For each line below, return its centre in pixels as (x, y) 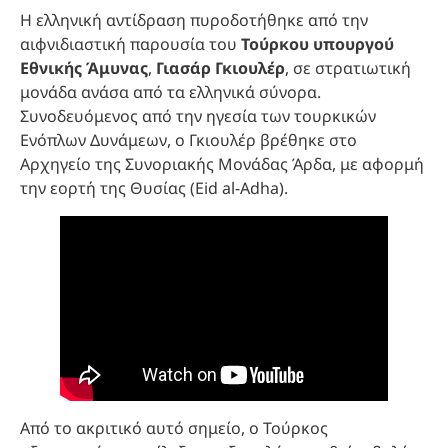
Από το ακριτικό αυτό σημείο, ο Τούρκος (174, 428)
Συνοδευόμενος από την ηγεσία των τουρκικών (198, 115)
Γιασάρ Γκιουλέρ (220, 67)
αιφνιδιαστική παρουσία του (130, 43)
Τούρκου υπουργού (317, 43)
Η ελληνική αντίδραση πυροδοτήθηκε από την (194, 19)
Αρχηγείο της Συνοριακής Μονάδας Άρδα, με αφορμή (222, 163)
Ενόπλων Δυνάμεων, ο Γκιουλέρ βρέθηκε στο (188, 139)
